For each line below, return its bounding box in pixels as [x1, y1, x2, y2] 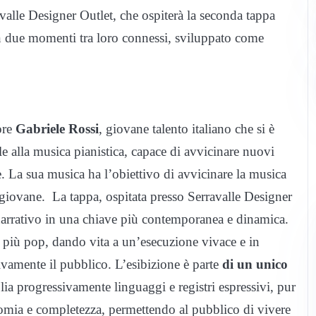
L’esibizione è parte [115, 257, 219, 272]
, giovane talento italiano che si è [99, 121, 274, 137]
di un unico [219, 257, 288, 272]
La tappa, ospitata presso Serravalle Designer [52, 189, 292, 205]
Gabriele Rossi [16, 121, 99, 137]
